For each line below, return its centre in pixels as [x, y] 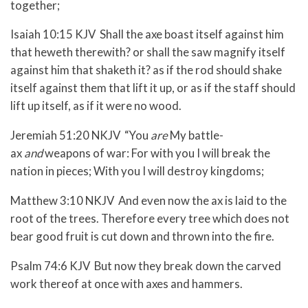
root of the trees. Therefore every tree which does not [150, 218]
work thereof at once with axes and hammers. [126, 283]
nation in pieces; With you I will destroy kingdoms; [137, 171]
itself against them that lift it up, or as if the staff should [153, 88]
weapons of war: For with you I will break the [156, 153]
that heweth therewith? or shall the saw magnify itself [148, 52]
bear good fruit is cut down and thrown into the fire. [142, 236]
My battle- [196, 135]
